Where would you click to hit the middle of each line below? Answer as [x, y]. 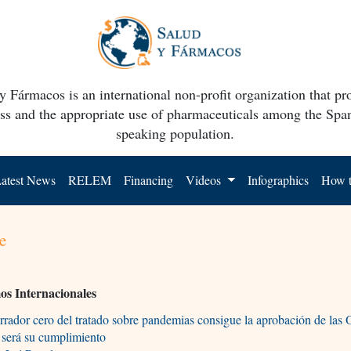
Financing [149, 179]
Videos [205, 179]
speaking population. [175, 133]
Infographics [279, 179]
